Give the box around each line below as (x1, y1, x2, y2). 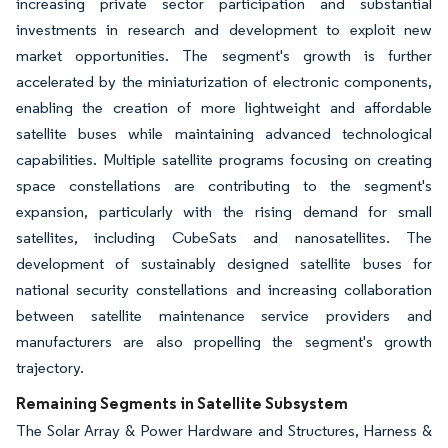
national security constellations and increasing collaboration (16, 280, 432, 300)
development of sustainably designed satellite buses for (16, 254, 432, 274)
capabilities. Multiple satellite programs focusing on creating (16, 150, 432, 170)
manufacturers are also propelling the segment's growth (16, 332, 432, 352)
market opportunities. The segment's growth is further (16, 46, 432, 66)
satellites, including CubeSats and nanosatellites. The (16, 228, 432, 248)
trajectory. (16, 358, 84, 378)
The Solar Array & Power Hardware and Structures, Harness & (16, 421, 432, 441)
